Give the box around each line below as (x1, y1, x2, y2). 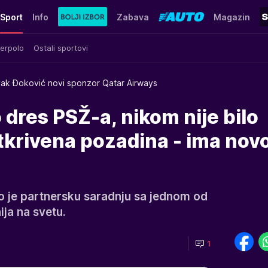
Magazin (213, 11, 250, 22)
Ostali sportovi (33, 42, 88, 53)
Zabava (116, 11, 149, 22)
